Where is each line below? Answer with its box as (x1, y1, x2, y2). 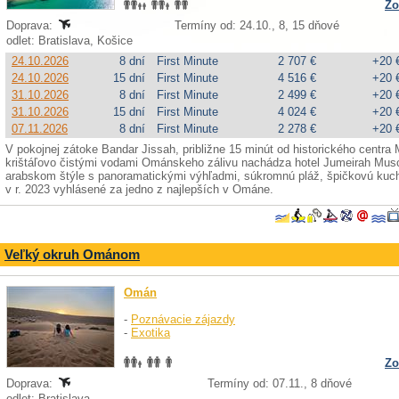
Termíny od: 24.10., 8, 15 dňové (174, 19, 339, 32)
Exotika (131, 326, 170, 339)
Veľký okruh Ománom (4, 247, 140, 262)
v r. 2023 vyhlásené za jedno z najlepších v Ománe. (5, 183, 273, 196)
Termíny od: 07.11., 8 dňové (208, 377, 352, 390)
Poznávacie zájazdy (131, 313, 235, 326)
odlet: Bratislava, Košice (6, 34, 136, 47)
